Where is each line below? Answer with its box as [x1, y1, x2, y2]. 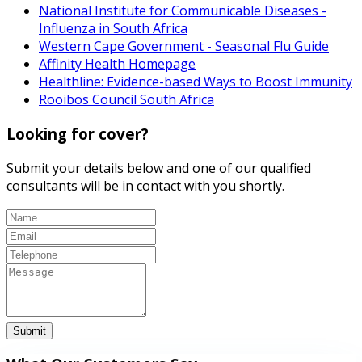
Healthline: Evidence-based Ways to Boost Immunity [39, 73, 352, 91]
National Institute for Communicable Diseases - [39, 2, 326, 20]
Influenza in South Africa [39, 19, 187, 38]
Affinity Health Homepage [39, 55, 196, 74]
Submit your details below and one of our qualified [6, 158, 311, 177]
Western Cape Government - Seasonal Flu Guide [39, 37, 329, 56]
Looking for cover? [6, 123, 149, 144]
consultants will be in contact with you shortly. [6, 176, 284, 195]
